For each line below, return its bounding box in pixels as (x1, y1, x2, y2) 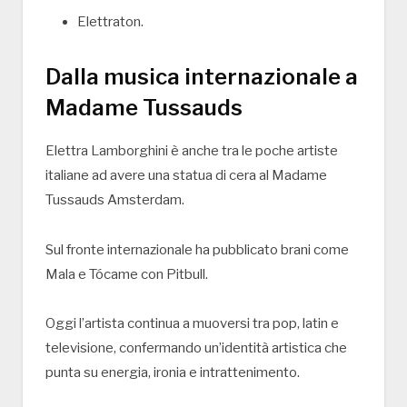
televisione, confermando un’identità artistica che (45, 340, 347, 357)
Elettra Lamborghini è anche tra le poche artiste (45, 142, 338, 159)
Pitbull (166, 265, 205, 283)
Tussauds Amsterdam (45, 191, 182, 208)
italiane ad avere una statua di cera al (45, 166, 272, 184)
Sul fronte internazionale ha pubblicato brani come (45, 241, 349, 258)
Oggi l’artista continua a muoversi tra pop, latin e (45, 315, 339, 333)
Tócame (89, 265, 138, 283)
